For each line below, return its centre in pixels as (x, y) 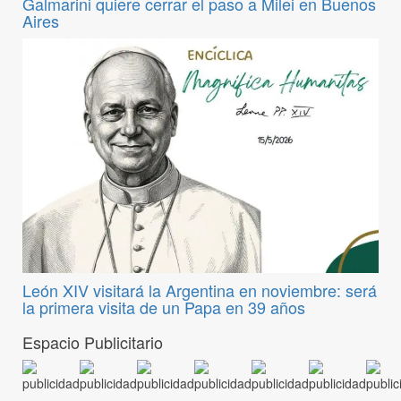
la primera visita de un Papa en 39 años (164, 307)
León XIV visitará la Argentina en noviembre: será (200, 290)
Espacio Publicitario (93, 342)
